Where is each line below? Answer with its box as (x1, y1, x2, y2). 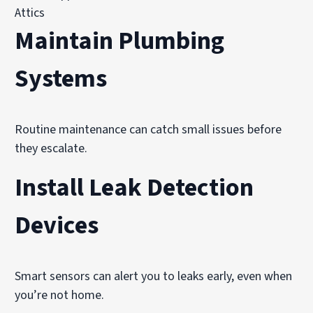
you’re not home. (15, 286, 105, 304)
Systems (15, 61, 108, 96)
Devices (15, 208, 99, 243)
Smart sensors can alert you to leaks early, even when (15, 268, 293, 285)
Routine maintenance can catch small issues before (15, 121, 282, 138)
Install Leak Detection (15, 170, 254, 205)
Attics (15, 4, 45, 22)
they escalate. (15, 140, 88, 157)
